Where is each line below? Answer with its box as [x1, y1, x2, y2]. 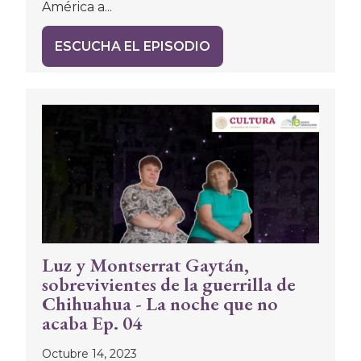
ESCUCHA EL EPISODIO [55, 38, 210, 54]
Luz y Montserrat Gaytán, [42, 251, 249, 277]
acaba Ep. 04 [42, 309, 142, 335]
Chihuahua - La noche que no [42, 290, 278, 316]
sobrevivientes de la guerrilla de [42, 271, 296, 297]
